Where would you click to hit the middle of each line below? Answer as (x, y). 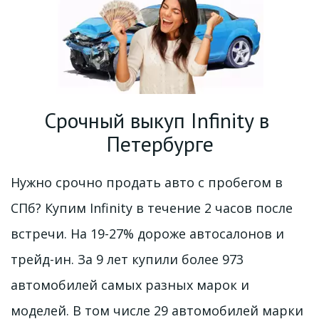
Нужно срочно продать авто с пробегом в (146, 182)
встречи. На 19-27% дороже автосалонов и (147, 234)
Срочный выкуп (117, 120)
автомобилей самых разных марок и (130, 285)
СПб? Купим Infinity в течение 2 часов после (152, 208)
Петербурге (159, 143)
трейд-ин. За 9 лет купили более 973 (127, 259)
